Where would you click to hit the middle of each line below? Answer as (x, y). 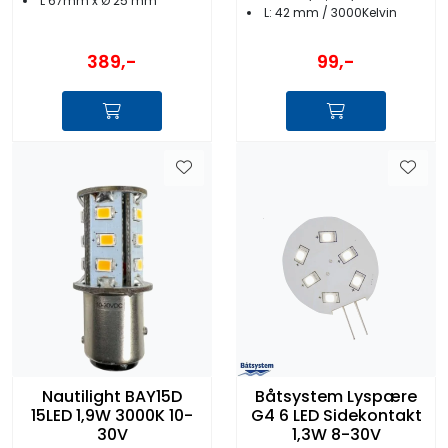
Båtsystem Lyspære (336, 397)
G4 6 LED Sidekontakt (336, 416)
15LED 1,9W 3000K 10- (112, 416)
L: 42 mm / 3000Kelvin (330, 12)
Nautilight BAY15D (112, 397)
